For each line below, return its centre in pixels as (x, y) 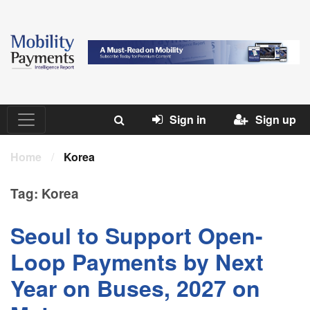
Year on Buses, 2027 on (135, 288)
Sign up (276, 120)
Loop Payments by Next (137, 262)
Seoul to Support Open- (137, 236)
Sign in (188, 120)
